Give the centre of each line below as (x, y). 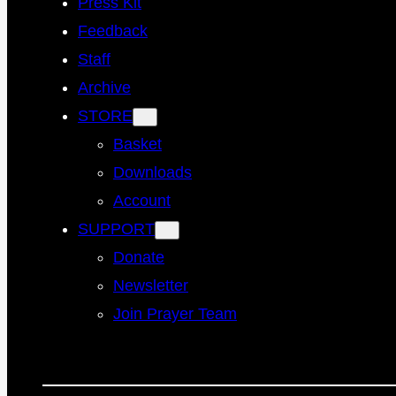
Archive (104, 88)
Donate (139, 258)
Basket (137, 145)
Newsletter (151, 286)
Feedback (113, 31)
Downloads (152, 173)
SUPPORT (116, 229)
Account (142, 201)
